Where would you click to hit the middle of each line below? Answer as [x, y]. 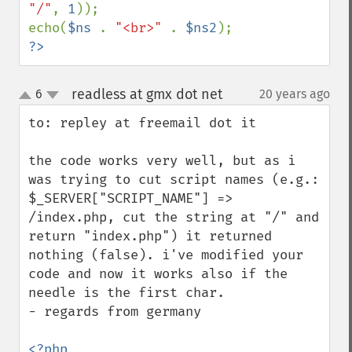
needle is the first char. [126, 293]
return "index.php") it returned [150, 236]
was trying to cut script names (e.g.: [174, 180]
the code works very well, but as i [162, 161]
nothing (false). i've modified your [166, 255]
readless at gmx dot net [147, 94]
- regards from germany [115, 312]
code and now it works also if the [158, 274]
